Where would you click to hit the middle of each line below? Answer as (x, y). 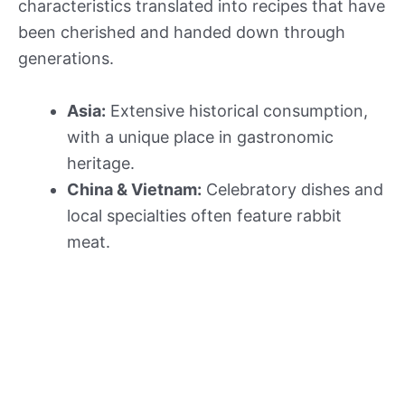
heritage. (101, 163)
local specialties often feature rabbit (204, 215)
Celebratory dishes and (292, 189)
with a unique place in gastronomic (200, 137)
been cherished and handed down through (182, 32)
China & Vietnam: (134, 189)
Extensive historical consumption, (237, 110)
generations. (66, 58)
